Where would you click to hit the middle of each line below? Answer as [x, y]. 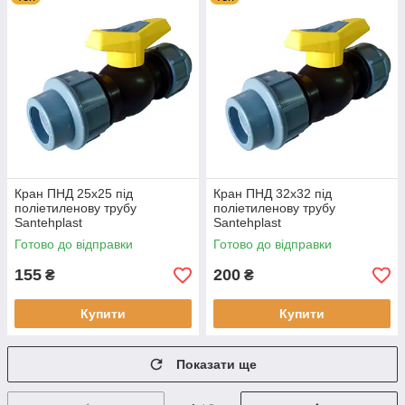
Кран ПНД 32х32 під [273, 193]
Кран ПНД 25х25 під [74, 193]
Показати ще [217, 364]
